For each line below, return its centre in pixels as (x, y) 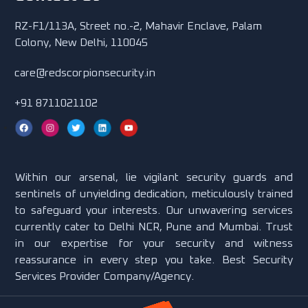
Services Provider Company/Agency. (105, 277)
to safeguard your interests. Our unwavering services (154, 211)
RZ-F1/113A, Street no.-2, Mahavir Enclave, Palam (139, 26)
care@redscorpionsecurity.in (85, 73)
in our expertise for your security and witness (154, 244)
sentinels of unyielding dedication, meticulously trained (154, 194)
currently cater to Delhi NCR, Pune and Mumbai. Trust (154, 227)
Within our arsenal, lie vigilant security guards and (154, 178)
